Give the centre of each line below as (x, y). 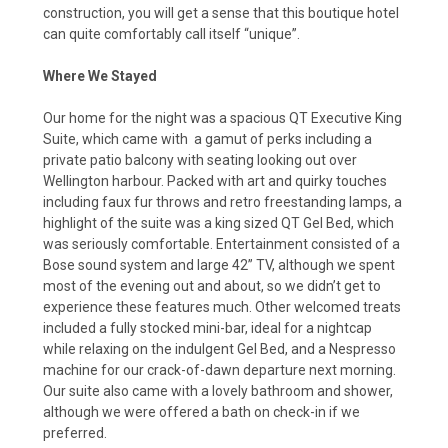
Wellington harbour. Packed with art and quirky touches (215, 180)
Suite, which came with (115, 138)
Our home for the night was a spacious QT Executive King (222, 117)
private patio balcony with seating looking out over (200, 159)
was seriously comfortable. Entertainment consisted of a (221, 243)
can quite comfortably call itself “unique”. (171, 33)
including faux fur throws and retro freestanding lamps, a (222, 201)
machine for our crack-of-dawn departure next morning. (219, 369)
